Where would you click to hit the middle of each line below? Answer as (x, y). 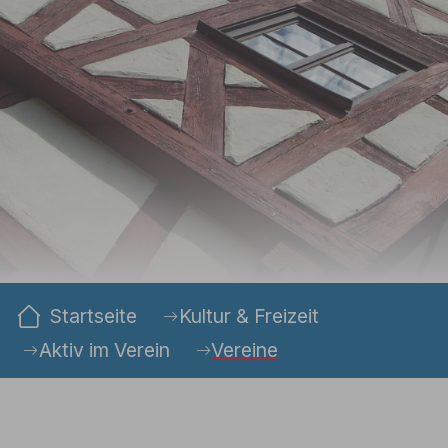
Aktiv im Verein (105, 349)
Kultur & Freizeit (248, 315)
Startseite (94, 315)
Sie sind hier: (66, 293)
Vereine (245, 349)
